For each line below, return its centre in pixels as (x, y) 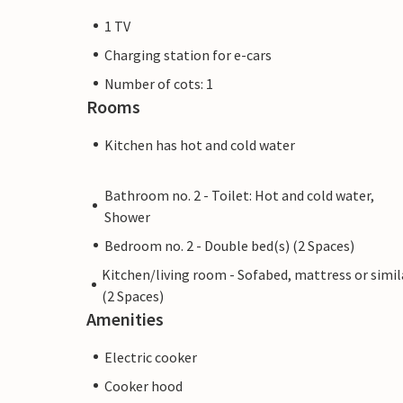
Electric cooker (151, 357)
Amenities (125, 318)
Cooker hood (143, 385)
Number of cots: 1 (159, 83)
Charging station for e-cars (188, 54)
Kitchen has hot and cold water (200, 144)
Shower (127, 216)
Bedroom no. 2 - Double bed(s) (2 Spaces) (229, 245)
